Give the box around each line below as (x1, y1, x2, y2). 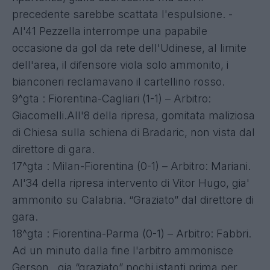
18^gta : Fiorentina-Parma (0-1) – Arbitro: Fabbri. (12, 227, 251, 240)
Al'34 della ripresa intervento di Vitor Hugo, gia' (12, 176, 250, 189)
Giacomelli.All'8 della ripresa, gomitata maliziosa (12, 108, 255, 122)
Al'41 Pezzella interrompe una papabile (12, 24, 207, 37)
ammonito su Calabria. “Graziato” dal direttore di (12, 193, 254, 206)
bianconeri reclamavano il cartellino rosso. (12, 75, 225, 88)
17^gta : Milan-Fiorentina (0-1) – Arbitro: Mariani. (12, 159, 251, 172)
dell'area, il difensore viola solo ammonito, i (12, 58, 228, 71)
